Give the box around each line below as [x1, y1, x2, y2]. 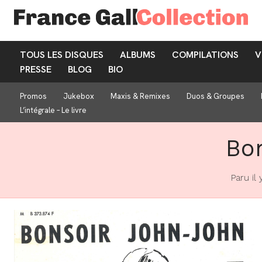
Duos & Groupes [187, 91, 244, 101]
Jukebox [63, 91, 94, 101]
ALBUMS [120, 48, 156, 61]
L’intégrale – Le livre [20, 105, 87, 115]
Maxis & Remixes [111, 91, 170, 101]
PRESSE [20, 63, 51, 76]
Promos [20, 91, 47, 101]
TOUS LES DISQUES [20, 48, 104, 61]
